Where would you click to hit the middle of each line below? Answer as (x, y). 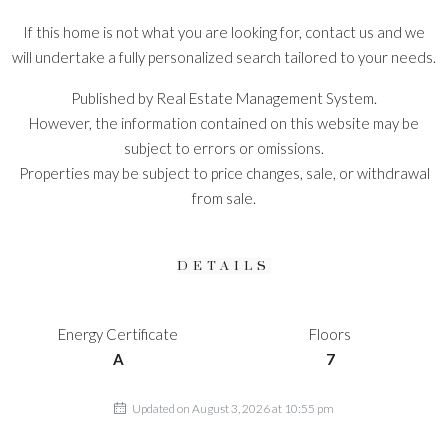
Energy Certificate (118, 333)
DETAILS (224, 265)
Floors (330, 333)
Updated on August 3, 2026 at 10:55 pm (232, 408)
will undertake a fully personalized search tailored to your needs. (224, 56)
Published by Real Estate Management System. (224, 97)
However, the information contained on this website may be (224, 122)
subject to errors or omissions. (224, 147)
